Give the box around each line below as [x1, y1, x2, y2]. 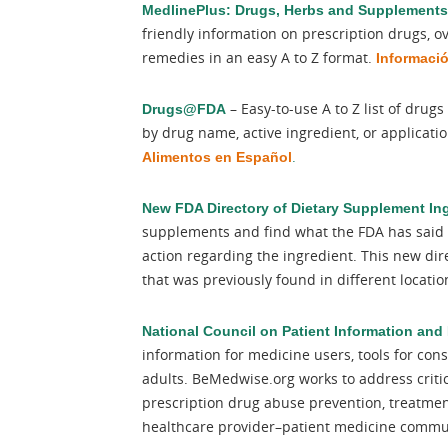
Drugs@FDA [142, 101, 226, 117]
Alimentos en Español [142, 149, 292, 165]
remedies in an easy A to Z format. [142, 48, 376, 67]
